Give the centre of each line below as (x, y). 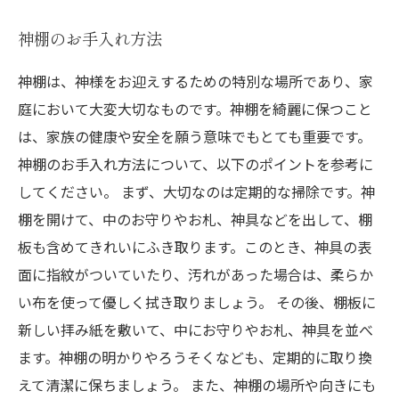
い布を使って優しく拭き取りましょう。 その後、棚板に (197, 302)
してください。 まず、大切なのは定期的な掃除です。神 (196, 191)
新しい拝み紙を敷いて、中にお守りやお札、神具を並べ (195, 330)
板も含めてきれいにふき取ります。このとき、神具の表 (195, 247)
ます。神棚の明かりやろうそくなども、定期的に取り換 (195, 357)
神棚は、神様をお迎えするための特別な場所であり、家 (195, 81)
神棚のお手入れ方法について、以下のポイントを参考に (195, 164)
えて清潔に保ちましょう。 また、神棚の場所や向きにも (197, 385)
